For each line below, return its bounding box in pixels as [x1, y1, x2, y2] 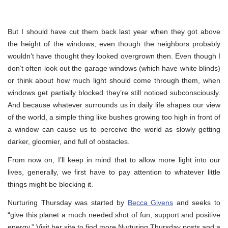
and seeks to [173, 198, 221, 207]
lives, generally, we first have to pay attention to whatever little [8, 167, 220, 176]
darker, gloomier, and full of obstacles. [8, 137, 130, 146]
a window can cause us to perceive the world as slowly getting [8, 125, 220, 133]
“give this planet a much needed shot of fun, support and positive [8, 210, 220, 219]
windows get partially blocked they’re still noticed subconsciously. [8, 88, 220, 97]
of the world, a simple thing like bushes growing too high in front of [8, 112, 220, 121]
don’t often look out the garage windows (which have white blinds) [8, 64, 220, 72]
